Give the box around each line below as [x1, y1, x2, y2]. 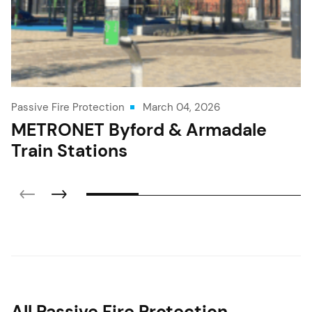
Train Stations [11, 139, 127, 162]
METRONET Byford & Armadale [11, 118, 267, 141]
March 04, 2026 [143, 100, 220, 114]
